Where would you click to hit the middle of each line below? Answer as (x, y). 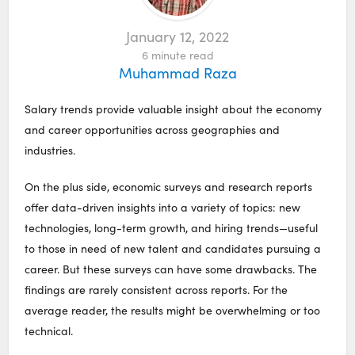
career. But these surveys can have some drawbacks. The (171, 269)
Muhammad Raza (177, 73)
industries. (50, 151)
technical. (49, 331)
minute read (182, 55)
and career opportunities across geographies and (153, 130)
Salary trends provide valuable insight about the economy (174, 109)
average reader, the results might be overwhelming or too (173, 311)
